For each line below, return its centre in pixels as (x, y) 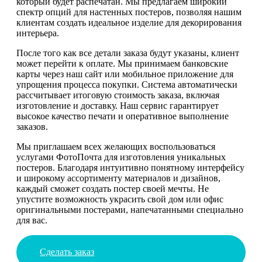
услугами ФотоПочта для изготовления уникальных (121, 157)
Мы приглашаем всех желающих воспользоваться (116, 146)
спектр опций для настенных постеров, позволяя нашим (129, 12)
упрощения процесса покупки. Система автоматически (127, 84)
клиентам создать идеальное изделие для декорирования (129, 22)
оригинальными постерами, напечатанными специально (130, 209)
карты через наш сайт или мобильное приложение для (125, 74)
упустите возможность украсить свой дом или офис (120, 199)
